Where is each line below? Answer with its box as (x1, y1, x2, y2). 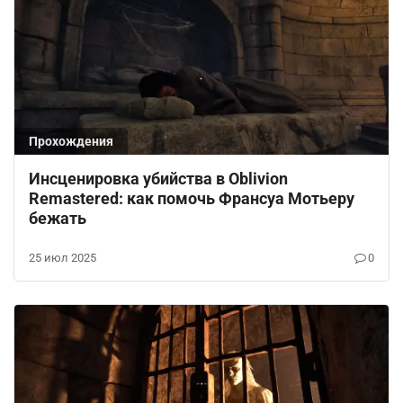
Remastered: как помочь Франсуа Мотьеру (29, 189, 354, 209)
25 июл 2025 (29, 251, 96, 265)
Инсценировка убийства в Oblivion (29, 169, 288, 189)
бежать (29, 209, 86, 228)
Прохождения (29, 134, 113, 149)
